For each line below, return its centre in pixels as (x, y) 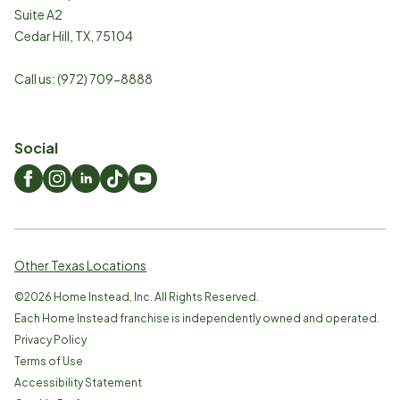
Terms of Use (49, 361)
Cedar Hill (42, 35)
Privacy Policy (50, 339)
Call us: (36, 78)
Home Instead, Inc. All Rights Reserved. (155, 296)
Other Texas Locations (80, 265)
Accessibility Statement (78, 382)
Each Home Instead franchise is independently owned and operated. (197, 318)
